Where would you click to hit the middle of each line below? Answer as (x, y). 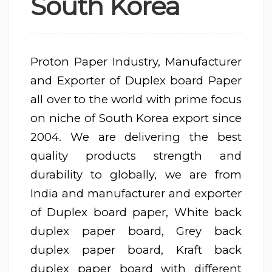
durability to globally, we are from (136, 175)
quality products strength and (136, 156)
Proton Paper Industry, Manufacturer (136, 62)
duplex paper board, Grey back (136, 231)
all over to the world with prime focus (136, 100)
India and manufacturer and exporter (136, 194)
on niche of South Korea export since (136, 118)
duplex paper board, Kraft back (136, 250)
